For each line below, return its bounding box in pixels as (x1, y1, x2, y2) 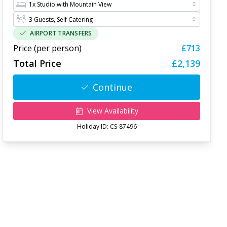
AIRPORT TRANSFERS (30, 29, 92, 37)
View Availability (87, 106, 138, 116)
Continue (93, 81, 133, 93)
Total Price (13, 57, 62, 69)
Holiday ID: (77, 122, 110, 131)
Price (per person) (13, 43, 82, 54)
